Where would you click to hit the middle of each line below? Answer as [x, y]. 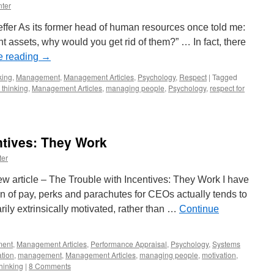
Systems [226, 244]
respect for [227, 88]
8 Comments [50, 266]
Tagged [225, 77]
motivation [219, 255]
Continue [199, 209]
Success [98, 12]
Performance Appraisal [129, 244]
